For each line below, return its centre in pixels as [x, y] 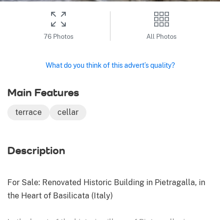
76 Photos [58, 36]
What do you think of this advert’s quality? [110, 65]
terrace [28, 112]
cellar [68, 112]
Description [36, 151]
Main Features [43, 93]
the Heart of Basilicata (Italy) [60, 196]
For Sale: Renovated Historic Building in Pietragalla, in [106, 183]
